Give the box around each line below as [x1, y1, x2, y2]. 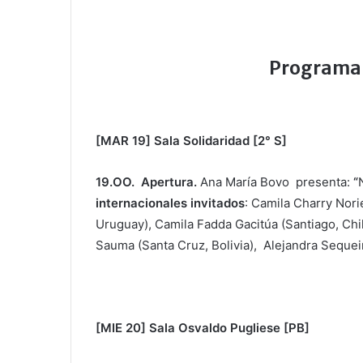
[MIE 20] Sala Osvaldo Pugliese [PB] [96, 319, 310, 335]
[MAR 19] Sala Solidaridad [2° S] [96, 132, 287, 148]
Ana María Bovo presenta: [197, 173, 350, 190]
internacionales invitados [96, 194, 245, 211]
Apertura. [138, 173, 197, 190]
